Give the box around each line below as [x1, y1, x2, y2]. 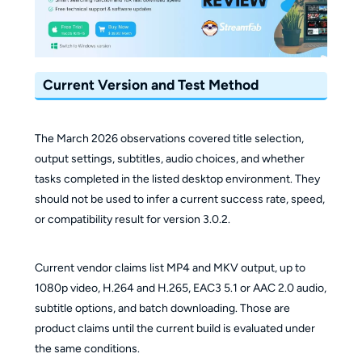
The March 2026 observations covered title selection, [34, 132, 304, 146]
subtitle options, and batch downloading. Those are [34, 301, 290, 316]
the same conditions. [34, 342, 140, 356]
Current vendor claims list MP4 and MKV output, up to [34, 261, 305, 276]
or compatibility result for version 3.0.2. [34, 213, 230, 227]
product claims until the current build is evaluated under [34, 322, 315, 336]
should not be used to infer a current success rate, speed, [34, 192, 325, 207]
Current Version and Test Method [43, 76, 259, 94]
